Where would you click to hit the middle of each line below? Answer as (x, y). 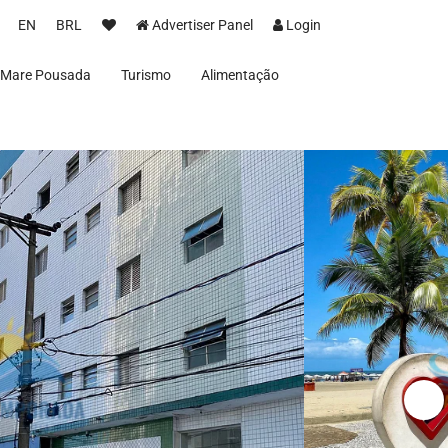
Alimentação (240, 75)
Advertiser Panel (202, 25)
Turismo (146, 75)
